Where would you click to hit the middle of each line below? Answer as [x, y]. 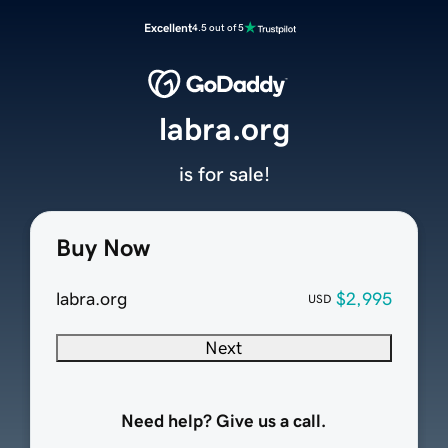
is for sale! [224, 174]
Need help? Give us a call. [224, 421]
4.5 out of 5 [218, 27]
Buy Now [102, 248]
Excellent [168, 28]
